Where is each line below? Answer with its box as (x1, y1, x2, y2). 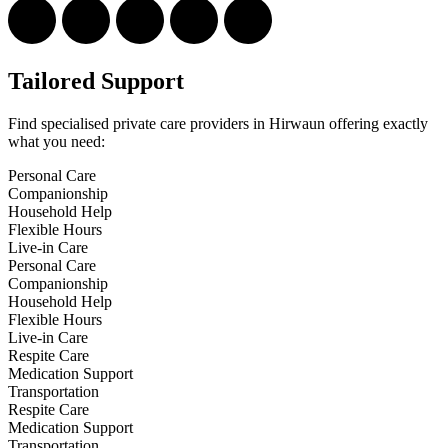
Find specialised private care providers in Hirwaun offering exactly (8, 114, 428, 132)
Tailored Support (8, 67, 184, 94)
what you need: (8, 132, 105, 150)
